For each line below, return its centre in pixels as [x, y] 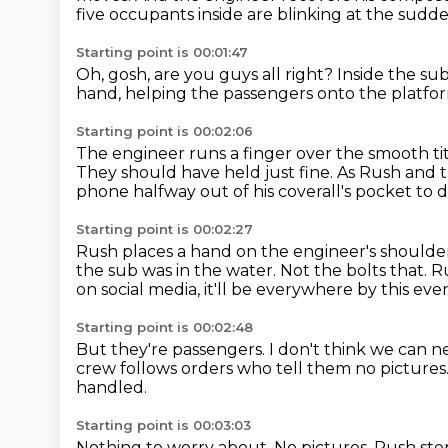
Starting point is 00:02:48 [164, 327]
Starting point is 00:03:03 [163, 425]
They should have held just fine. [206, 172]
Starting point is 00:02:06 [164, 131]
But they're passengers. [172, 349]
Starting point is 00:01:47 [162, 52]
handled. [111, 387]
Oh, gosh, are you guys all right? [206, 74]
